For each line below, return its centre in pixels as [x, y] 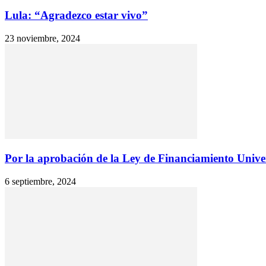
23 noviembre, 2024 [42, 38]
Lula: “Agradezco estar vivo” [76, 15]
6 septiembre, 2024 [40, 182]
